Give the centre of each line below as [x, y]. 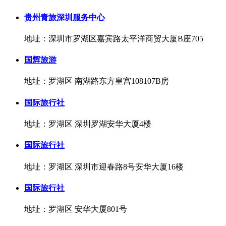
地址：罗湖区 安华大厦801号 [76, 209]
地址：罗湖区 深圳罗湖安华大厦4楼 [88, 124]
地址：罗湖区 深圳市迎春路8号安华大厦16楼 [104, 166]
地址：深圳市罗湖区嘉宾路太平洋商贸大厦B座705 [114, 38]
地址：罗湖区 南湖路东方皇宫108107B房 [97, 81]
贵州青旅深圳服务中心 [65, 17]
